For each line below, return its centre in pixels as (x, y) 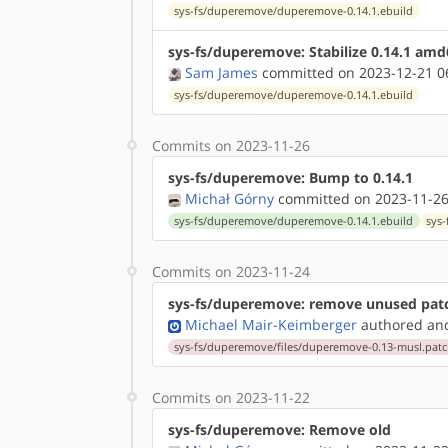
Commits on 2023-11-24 (231, 271)
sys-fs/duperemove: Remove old (279, 429)
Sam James (221, 72)
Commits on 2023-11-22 (231, 397)
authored (390, 324)
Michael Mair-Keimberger (271, 324)
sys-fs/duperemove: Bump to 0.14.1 (290, 177)
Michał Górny (229, 198)
